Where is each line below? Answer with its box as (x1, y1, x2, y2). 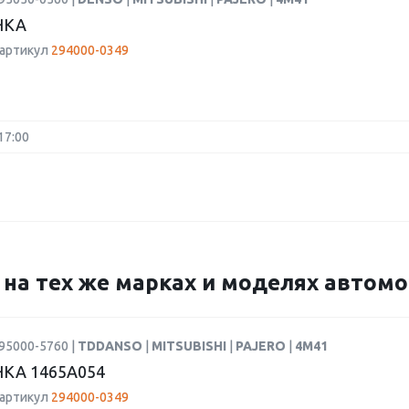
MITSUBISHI (152, 339, 229, 353)
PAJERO (236, 339, 288, 353)
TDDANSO (78, 339, 145, 353)
